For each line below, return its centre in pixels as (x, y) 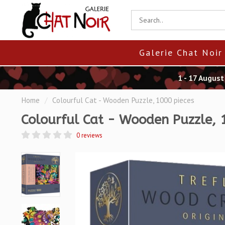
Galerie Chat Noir (181, 52)
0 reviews (89, 135)
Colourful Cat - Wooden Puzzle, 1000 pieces (123, 100)
